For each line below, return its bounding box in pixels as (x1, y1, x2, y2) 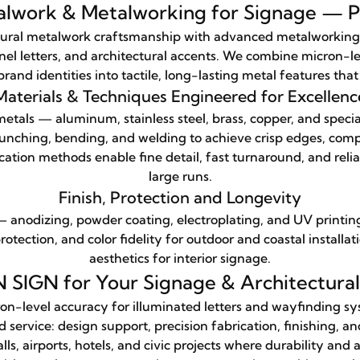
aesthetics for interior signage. (89, 250, 271, 266)
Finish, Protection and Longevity (59, 187, 301, 207)
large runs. (148, 168, 212, 184)
